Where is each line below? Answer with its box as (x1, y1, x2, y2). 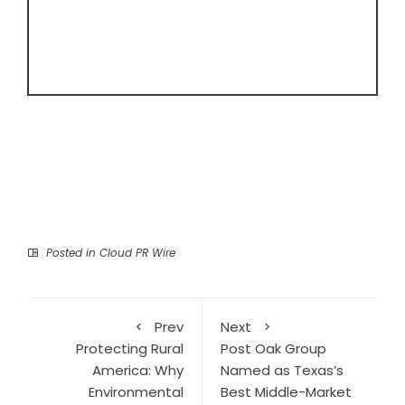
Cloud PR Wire (99, 244, 175, 260)
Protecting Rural (76, 338, 184, 358)
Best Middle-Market (221, 381, 352, 401)
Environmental (89, 381, 184, 401)
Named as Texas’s (221, 360, 344, 380)
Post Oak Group (221, 338, 326, 358)
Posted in (42, 244, 99, 260)
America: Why (92, 360, 184, 380)
